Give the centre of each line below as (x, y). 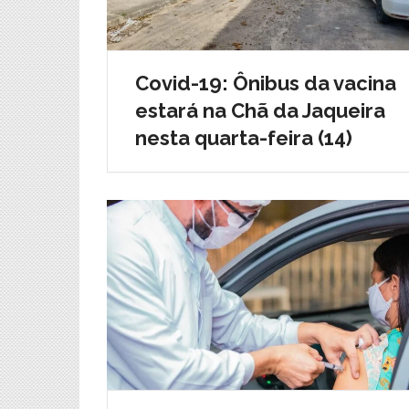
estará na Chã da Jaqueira (260, 110)
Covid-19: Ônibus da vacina (266, 83)
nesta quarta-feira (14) (244, 137)
